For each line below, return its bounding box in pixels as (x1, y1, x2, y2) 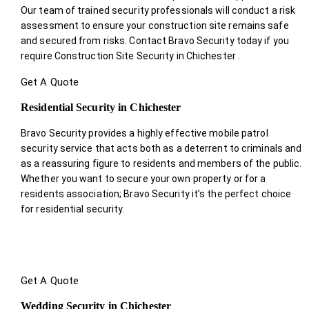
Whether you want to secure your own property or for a (21, 172, 266, 184)
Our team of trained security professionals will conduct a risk (21, 4, 296, 16)
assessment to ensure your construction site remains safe (21, 19, 289, 31)
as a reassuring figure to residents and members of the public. (21, 157, 302, 169)
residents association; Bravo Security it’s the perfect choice (21, 188, 292, 199)
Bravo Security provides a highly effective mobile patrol (21, 127, 268, 139)
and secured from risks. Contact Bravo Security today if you (21, 34, 289, 46)
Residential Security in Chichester (21, 101, 181, 113)
